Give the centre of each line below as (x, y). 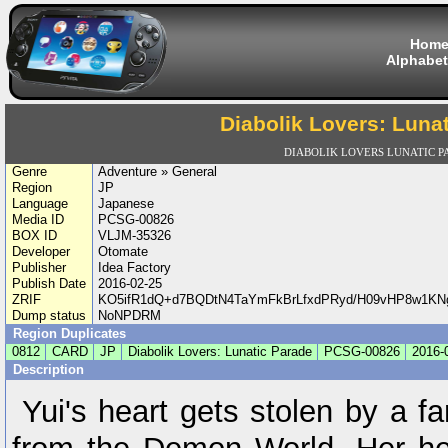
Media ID (37, 219)
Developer (40, 251)
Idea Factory (135, 267)
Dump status (48, 315)
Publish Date (48, 283)
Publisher (38, 267)
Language (39, 203)
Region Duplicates (69, 333)
